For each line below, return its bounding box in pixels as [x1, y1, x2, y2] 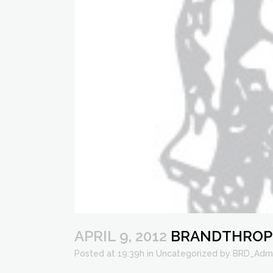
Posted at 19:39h [74, 249, 144, 258]
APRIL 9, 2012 [74, 227, 167, 245]
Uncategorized [156, 249, 218, 258]
